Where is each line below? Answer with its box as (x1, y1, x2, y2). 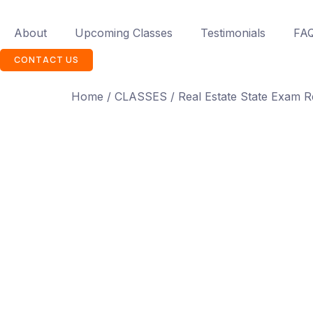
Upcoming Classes (75, 26, 173, 40)
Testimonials (201, 26, 265, 40)
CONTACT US (14, 54, 79, 66)
